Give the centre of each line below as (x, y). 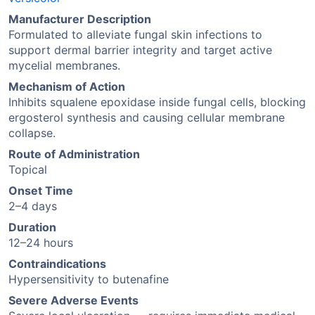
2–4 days (33, 206)
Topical (28, 169)
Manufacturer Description (80, 19)
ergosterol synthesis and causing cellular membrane (147, 117)
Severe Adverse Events (73, 300)
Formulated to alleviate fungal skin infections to (135, 34)
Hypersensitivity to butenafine (89, 279)
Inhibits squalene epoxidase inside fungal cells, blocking (157, 102)
